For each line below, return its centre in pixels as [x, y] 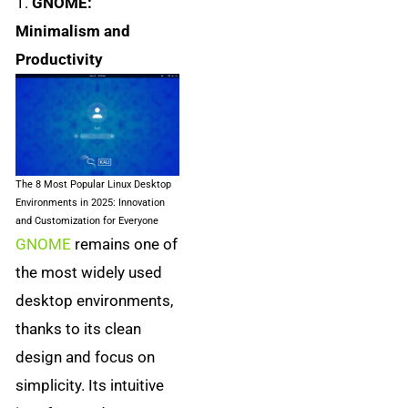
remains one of [125, 245]
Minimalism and [73, 31]
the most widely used [89, 273]
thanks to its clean [79, 329]
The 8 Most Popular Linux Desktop [94, 185]
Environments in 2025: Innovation [91, 203]
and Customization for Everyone [87, 221]
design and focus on [86, 357]
